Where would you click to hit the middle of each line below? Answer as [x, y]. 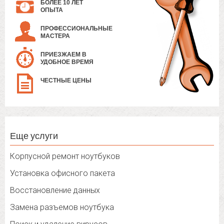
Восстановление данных [55, 190]
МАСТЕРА [55, 36]
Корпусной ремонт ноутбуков [65, 156]
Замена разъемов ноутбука [62, 207]
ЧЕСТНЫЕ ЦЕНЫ [66, 81]
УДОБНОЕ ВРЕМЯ [67, 62]
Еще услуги [34, 136]
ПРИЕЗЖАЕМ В [63, 55]
